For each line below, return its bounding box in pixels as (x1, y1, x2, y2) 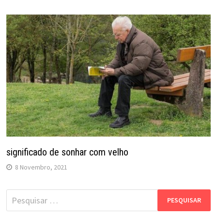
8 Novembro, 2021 (15, 162, 67, 171)
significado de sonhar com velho (6, 146, 128, 158)
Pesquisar (5, 189, 42, 201)
